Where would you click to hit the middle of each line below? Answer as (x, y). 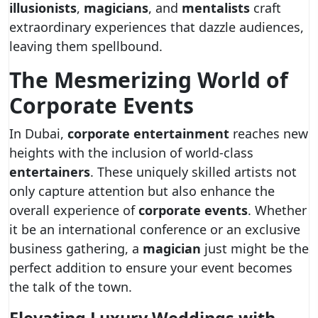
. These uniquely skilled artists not (193, 172)
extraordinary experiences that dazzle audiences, (157, 27)
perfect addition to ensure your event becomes (151, 268)
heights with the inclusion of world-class (131, 153)
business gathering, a (76, 248)
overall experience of (74, 210)
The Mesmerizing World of (149, 80)
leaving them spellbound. (86, 46)
